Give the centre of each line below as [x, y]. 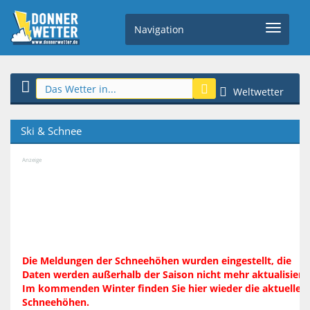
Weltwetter [257, 92]
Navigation [159, 29]
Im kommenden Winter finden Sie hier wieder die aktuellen [165, 288]
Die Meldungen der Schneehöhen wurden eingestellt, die [157, 261]
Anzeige [32, 159]
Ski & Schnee [51, 131]
